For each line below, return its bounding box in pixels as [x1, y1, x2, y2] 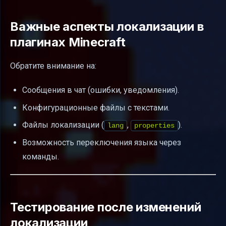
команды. [22, 151, 59, 161]
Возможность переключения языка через [22, 137, 181, 147]
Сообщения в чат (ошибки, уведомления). [22, 85, 179, 95]
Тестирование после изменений [10, 199, 201, 214]
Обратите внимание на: [10, 61, 96, 71]
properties [134, 122, 175, 130]
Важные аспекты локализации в [10, 19, 204, 34]
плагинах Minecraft [10, 35, 126, 50]
